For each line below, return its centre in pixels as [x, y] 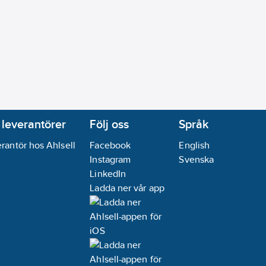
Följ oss [110, 124]
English [194, 145]
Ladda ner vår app [127, 188]
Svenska [196, 159]
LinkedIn [108, 174]
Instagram [110, 159]
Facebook [110, 145]
